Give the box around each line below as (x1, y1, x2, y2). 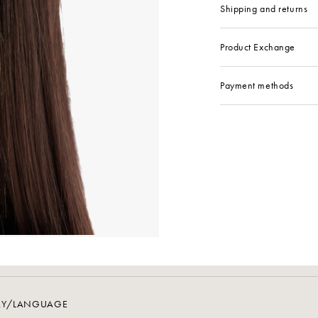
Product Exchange (220, 41, 295, 53)
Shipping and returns (220, 3, 308, 15)
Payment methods (220, 79, 294, 92)
